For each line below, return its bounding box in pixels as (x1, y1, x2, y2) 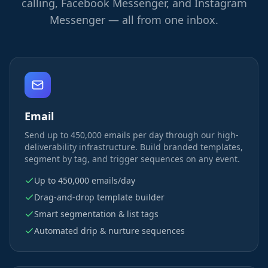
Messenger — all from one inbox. (50, 13, 218, 27)
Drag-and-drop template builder (34, 191, 165, 203)
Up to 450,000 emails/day (34, 175, 135, 186)
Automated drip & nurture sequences (34, 225, 185, 236)
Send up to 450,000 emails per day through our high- (25, 129, 239, 141)
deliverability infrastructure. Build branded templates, (25, 141, 243, 153)
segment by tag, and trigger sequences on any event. (25, 153, 240, 165)
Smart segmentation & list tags (34, 208, 159, 220)
